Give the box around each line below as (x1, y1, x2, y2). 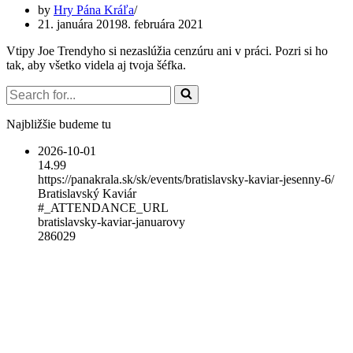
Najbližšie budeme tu (6, 117, 111, 131)
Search (6, 84, 39, 98)
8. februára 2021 (121, 17, 203, 31)
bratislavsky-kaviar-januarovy (38, 214, 185, 229)
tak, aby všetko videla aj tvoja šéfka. (6, 58, 186, 72)
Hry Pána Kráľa (54, 2, 134, 17)
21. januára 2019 (38, 17, 121, 31)
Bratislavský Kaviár (38, 186, 136, 200)
